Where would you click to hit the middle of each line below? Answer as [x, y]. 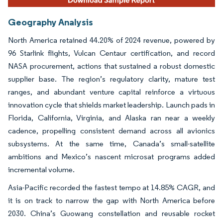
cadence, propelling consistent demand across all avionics [111, 130]
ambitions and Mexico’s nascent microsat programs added [111, 156]
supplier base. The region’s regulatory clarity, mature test [111, 79]
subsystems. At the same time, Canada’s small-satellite [111, 143]
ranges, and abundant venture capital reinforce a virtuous [111, 92]
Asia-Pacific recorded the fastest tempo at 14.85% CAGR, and [111, 187]
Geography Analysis [51, 22]
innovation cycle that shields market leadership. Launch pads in [111, 105]
